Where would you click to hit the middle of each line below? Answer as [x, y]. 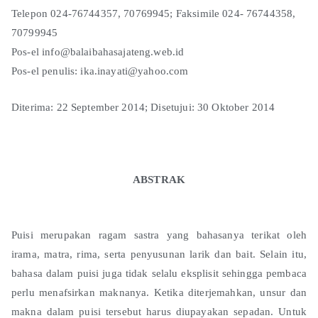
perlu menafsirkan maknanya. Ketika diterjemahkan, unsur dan [159, 292]
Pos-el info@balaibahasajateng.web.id [98, 51]
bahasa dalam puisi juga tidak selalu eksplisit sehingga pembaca [159, 273]
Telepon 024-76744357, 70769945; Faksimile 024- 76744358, [154, 13]
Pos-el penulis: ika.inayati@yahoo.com [100, 71]
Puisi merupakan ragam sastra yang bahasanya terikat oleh [159, 235]
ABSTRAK [159, 179]
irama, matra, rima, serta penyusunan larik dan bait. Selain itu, [159, 254]
